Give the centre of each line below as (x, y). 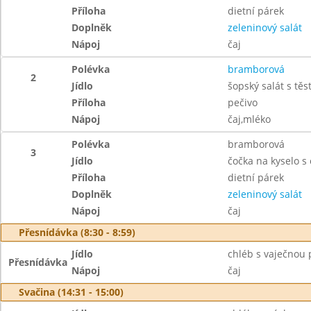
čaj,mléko (249, 119)
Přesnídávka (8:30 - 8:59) (77, 232)
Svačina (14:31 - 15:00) (71, 292)
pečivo (242, 102)
